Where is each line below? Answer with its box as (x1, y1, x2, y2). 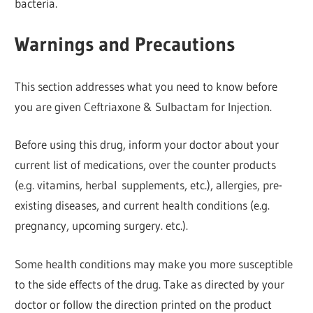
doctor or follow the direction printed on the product (15, 296, 272, 312)
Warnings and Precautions (15, 32, 235, 57)
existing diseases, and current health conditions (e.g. (15, 198, 270, 213)
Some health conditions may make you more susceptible (15, 256, 293, 271)
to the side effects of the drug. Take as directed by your (15, 276, 285, 291)
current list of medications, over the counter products (15, 157, 277, 173)
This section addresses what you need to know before (15, 78, 278, 94)
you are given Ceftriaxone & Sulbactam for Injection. (15, 99, 272, 114)
